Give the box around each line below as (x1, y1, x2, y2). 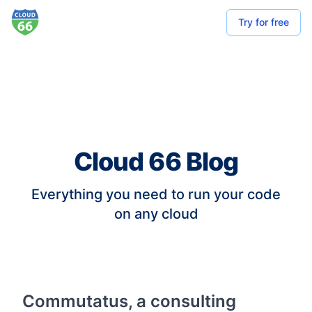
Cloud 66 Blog (73, 146, 239, 177)
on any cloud (114, 205, 198, 222)
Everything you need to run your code (31, 186, 281, 203)
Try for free (238, 16, 289, 28)
